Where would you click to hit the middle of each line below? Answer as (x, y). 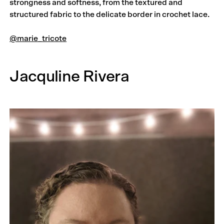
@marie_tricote (38, 38)
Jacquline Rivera (69, 76)
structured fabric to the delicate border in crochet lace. (110, 14)
